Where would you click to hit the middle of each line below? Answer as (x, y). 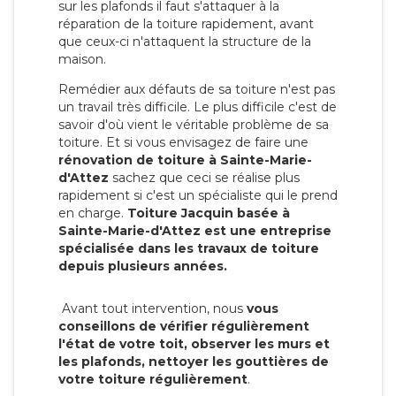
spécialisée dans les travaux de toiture (189, 248)
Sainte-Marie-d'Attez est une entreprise (195, 230)
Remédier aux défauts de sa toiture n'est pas (197, 89)
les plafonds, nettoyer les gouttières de (194, 361)
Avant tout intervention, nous (152, 308)
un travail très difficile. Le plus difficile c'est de (198, 107)
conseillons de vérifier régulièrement (184, 326)
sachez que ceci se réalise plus (204, 177)
